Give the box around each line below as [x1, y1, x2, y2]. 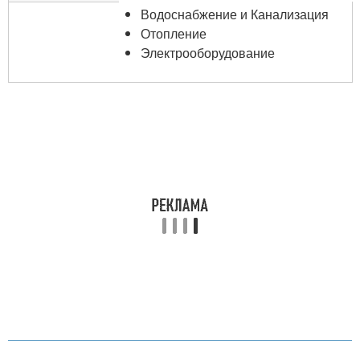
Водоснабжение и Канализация [141, 5, 329, 23]
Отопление [141, 24, 207, 43]
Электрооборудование [141, 43, 276, 62]
